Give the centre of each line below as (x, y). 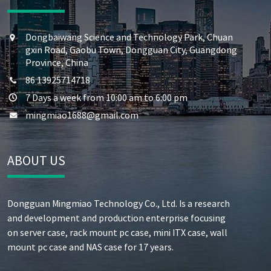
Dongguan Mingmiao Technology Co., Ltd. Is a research (119, 204)
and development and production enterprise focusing (117, 218)
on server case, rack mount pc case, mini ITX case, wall (118, 233)
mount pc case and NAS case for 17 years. (91, 247)
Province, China (57, 63)
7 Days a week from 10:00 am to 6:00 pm (107, 98)
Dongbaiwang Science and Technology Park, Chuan (129, 37)
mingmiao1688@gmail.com (82, 115)
